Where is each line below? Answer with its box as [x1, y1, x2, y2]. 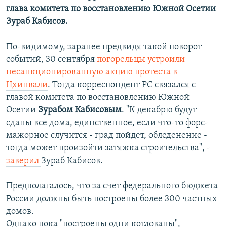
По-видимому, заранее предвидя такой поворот [6, 42, 202, 52]
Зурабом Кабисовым [38, 105, 122, 116]
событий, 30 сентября [6, 55, 97, 65]
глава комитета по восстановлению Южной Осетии [6, 4, 216, 14]
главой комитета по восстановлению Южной [6, 93, 190, 103]
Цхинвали [6, 80, 48, 90]
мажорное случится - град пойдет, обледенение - [6, 131, 207, 141]
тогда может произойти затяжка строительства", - [6, 143, 210, 154]
